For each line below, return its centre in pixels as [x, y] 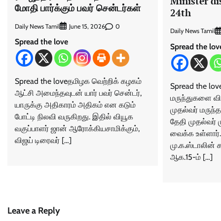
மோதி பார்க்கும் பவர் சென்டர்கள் [79, 8]
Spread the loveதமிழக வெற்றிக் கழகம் [78, 81]
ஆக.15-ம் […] [191, 157]
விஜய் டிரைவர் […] [43, 141]
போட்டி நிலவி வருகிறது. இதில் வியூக [74, 117]
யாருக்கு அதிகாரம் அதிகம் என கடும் [75, 105]
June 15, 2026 [87, 27]
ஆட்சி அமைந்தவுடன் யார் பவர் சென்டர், [78, 93]
